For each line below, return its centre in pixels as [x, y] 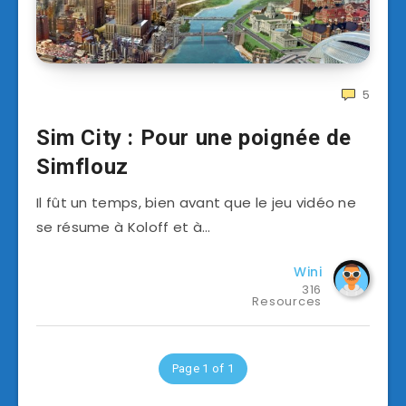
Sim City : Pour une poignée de [194, 138]
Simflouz [82, 167]
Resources [287, 302]
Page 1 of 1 [203, 369]
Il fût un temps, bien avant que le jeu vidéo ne [197, 203]
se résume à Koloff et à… [124, 227]
